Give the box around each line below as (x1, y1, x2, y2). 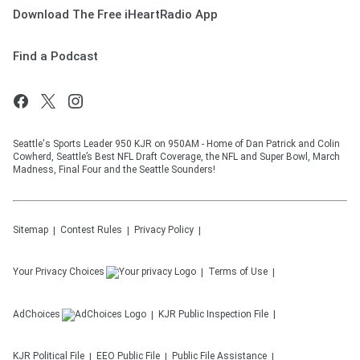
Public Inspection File (178, 309, 268, 321)
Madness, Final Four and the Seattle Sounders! (13, 164, 215, 176)
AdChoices (13, 309, 60, 321)
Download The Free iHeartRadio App (13, 7, 218, 22)
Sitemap (13, 224, 48, 236)
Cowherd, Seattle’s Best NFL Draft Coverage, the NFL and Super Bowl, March (13, 151, 340, 163)
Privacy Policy (134, 224, 194, 236)
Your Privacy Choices (13, 266, 104, 278)
